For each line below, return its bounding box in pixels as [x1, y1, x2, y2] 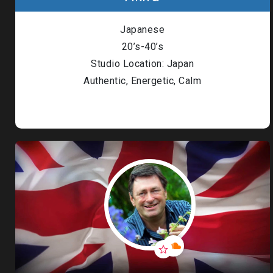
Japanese [120, 24, 165, 35]
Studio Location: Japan [91, 58, 194, 69]
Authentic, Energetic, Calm [83, 75, 202, 87]
